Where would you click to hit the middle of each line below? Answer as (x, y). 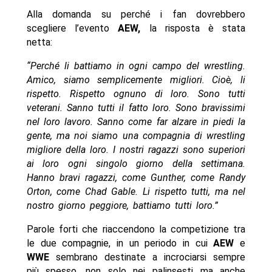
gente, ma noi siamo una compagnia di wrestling (136, 136)
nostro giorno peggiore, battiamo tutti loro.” (122, 206)
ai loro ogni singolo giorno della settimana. (136, 164)
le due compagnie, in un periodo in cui (120, 243)
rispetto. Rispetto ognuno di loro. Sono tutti (136, 94)
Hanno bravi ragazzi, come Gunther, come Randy (136, 178)
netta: (39, 42)
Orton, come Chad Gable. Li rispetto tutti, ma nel (136, 192)
